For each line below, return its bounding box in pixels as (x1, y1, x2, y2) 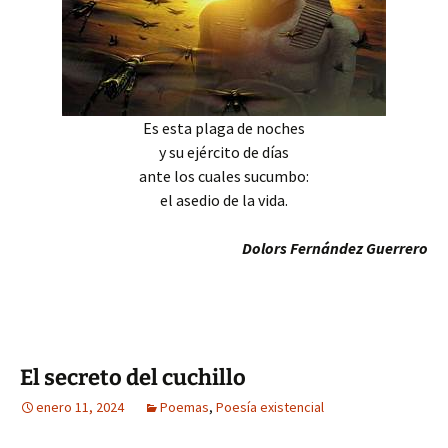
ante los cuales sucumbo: (139, 166, 309, 186)
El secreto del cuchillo (20, 364, 246, 391)
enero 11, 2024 (36, 398, 124, 416)
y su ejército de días (159, 142, 289, 162)
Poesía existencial (216, 398, 324, 416)
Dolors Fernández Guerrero (242, 238, 428, 258)
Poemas (160, 398, 209, 416)
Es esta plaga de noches (143, 118, 305, 138)
